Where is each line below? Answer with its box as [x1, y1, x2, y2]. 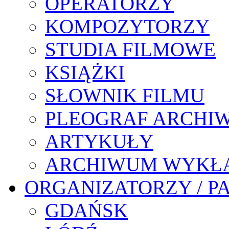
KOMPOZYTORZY [45, 15, 210, 38]
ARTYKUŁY [45, 130, 153, 153]
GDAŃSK [45, 199, 128, 222]
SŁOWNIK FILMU [45, 84, 204, 107]
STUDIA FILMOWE [45, 38, 216, 61]
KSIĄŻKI [45, 61, 125, 84]
